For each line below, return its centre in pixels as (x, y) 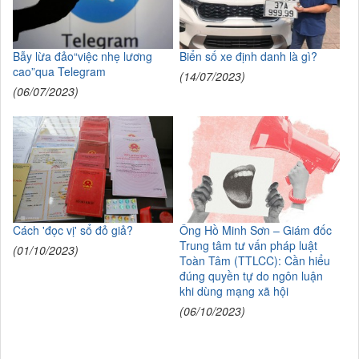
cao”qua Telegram (59, 71)
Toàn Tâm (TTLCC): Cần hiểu (254, 261)
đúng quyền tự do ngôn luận (251, 276)
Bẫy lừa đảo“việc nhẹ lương (83, 56)
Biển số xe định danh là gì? (248, 56)
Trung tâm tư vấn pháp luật (248, 246)
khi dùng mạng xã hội (234, 291)
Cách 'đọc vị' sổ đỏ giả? (73, 230)
